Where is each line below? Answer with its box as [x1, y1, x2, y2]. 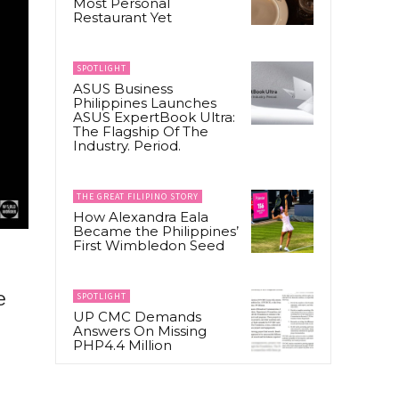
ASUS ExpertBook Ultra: [73, 109, 235, 126]
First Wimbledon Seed [73, 237, 224, 255]
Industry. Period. [73, 137, 181, 155]
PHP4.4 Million [73, 337, 172, 354]
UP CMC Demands [73, 308, 201, 326]
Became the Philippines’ [73, 223, 239, 240]
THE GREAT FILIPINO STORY [77, 191, 199, 203]
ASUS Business [73, 80, 173, 98]
